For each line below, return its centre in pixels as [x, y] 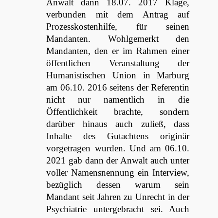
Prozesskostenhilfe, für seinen [118, 27]
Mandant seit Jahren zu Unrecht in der [118, 197]
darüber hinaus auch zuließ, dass [118, 124]
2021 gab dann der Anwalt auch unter [118, 160]
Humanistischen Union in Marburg [118, 75]
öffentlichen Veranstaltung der [118, 63]
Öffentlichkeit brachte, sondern [118, 112]
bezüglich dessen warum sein [118, 185]
